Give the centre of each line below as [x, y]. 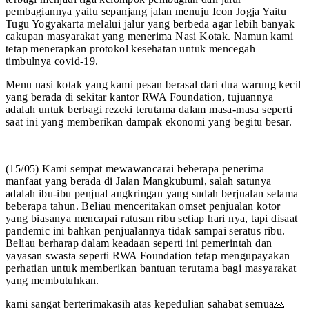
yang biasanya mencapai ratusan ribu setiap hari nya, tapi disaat [152, 218]
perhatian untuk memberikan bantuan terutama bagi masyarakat [151, 268]
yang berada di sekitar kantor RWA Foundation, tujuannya [139, 97]
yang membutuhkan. [52, 280]
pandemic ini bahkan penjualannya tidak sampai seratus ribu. [146, 231]
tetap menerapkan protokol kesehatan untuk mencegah [130, 49]
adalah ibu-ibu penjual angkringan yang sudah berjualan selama [152, 193]
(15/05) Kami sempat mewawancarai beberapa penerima [135, 169]
